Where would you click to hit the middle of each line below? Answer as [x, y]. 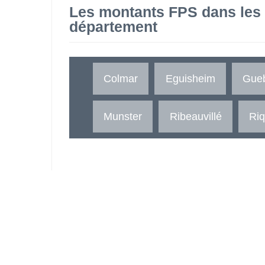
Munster [123, 116]
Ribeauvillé [195, 116]
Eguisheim [190, 78]
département [113, 27]
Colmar [121, 78]
